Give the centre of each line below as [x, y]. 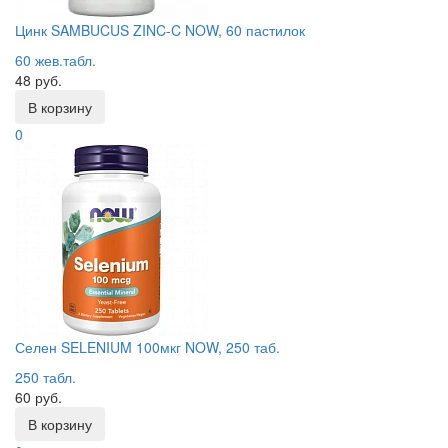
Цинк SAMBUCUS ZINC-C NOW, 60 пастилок [160, 30]
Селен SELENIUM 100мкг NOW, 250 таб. [147, 347]
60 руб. [38, 397]
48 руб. [38, 80]
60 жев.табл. [55, 60]
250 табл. [45, 377]
